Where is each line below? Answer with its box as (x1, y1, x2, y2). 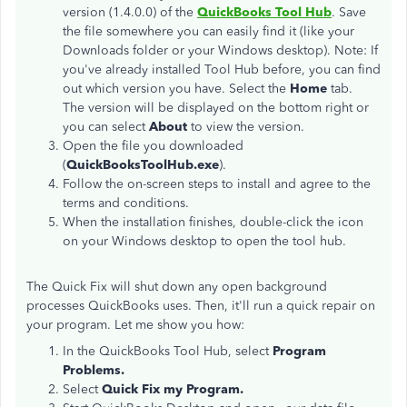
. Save (332, 5, 366, 20)
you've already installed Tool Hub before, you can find (63, 62, 381, 77)
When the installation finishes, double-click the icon (63, 214, 363, 230)
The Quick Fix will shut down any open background (26, 279, 327, 294)
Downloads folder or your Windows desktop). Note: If (63, 43, 378, 58)
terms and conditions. (63, 195, 189, 211)
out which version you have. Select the (63, 81, 290, 96)
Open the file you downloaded (63, 138, 243, 154)
